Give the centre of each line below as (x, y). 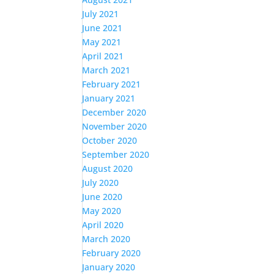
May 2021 (102, 42)
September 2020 (116, 155)
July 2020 (101, 183)
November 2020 (115, 127)
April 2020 (103, 225)
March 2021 (106, 70)
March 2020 (106, 239)
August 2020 (108, 169)
